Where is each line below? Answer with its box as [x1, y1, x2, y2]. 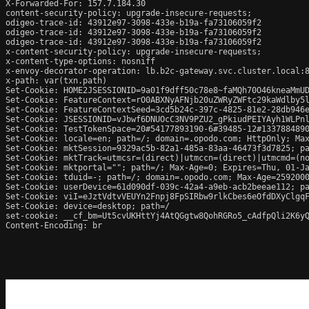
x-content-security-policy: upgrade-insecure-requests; [6, 46, 261, 57]
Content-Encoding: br [6, 220, 102, 230]
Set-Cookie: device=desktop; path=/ [6, 201, 170, 211]
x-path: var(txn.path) [6, 75, 107, 86]
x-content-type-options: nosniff [6, 56, 155, 66]
